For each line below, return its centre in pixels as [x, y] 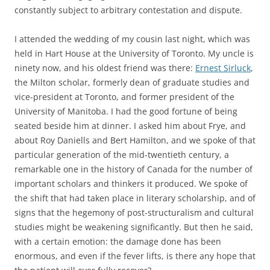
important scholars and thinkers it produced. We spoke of [131, 184]
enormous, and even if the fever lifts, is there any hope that [135, 256]
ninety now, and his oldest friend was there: [105, 68]
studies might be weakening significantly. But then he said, [134, 227]
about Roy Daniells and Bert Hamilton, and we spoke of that [135, 140]
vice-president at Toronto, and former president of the [124, 97]
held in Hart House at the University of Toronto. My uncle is [134, 53]
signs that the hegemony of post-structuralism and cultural [134, 212]
